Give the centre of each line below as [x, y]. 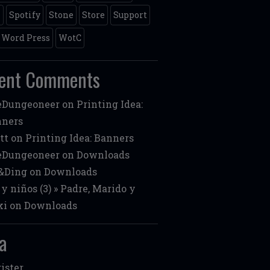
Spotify [25, 15]
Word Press [26, 38]
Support [130, 15]
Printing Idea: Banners [80, 138]
